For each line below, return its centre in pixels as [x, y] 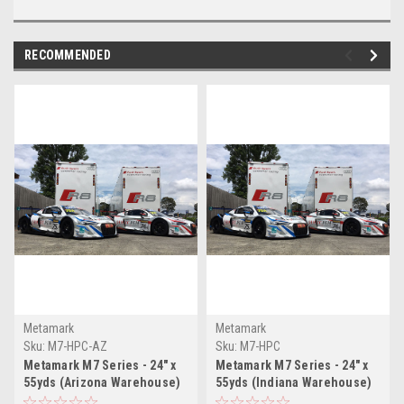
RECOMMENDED [68, 55]
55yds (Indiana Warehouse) [294, 382]
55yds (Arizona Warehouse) [102, 382]
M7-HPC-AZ [78, 346]
